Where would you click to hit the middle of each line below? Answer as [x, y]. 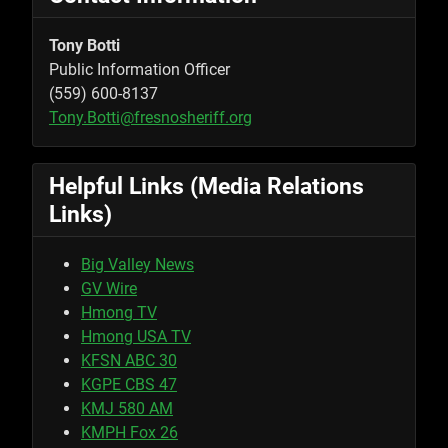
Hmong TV [119, 313]
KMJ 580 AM [127, 409]
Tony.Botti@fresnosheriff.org [150, 118]
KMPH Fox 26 [129, 433]
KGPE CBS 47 [129, 385]
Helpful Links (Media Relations [206, 186]
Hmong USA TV [136, 337]
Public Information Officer [139, 70]
